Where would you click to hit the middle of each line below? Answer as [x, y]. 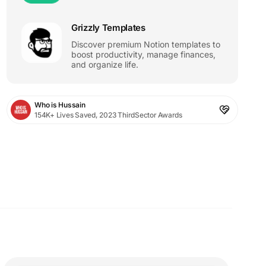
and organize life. [105, 64]
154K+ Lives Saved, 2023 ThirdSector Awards [108, 115]
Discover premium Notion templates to [146, 44]
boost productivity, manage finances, [143, 54]
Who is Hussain [60, 104]
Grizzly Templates [108, 28]
